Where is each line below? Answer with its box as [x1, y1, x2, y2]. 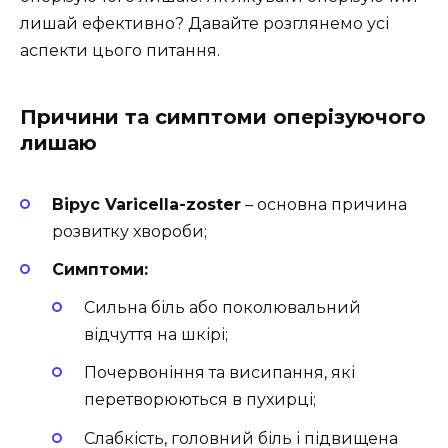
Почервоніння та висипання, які [84, 363, 355, 383]
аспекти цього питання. [20, 40, 220, 60]
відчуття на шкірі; [84, 325, 228, 345]
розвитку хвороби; [52, 221, 207, 241]
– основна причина [241, 194, 407, 214]
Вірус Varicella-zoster [52, 194, 241, 214]
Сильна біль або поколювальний [84, 298, 361, 318]
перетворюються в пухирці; [84, 390, 316, 410]
